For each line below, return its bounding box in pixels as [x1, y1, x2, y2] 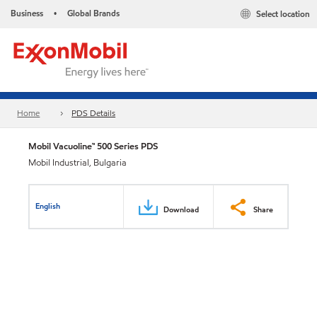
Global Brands [67, 7, 120, 19]
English [35, 200, 61, 212]
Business [11, 7, 43, 19]
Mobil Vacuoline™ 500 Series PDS [28, 139, 158, 153]
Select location [256, 8, 310, 21]
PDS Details [71, 107, 116, 120]
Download [163, 203, 199, 215]
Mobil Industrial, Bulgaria [28, 156, 127, 169]
